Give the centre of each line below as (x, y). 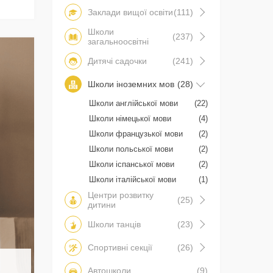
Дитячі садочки (117, 61)
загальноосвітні (118, 42)
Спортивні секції (120, 248)
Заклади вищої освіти (130, 12)
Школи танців (114, 225)
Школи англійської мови (133, 104)
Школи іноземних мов (131, 84)
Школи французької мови (136, 134)
